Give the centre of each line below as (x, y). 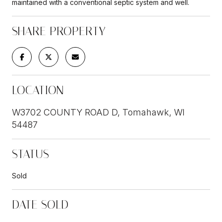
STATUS (30, 154)
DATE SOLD (40, 204)
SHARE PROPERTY (59, 31)
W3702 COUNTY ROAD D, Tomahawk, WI (98, 112)
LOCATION (38, 90)
